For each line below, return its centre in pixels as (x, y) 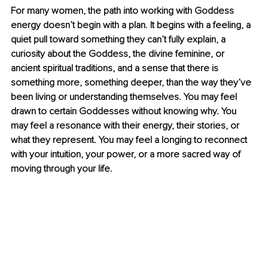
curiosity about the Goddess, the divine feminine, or (119, 54)
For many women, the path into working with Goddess (124, 11)
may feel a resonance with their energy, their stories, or (126, 126)
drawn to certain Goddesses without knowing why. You (125, 112)
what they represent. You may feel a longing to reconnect (130, 140)
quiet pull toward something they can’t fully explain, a (119, 40)
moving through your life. (62, 169)
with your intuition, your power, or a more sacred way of (127, 155)
